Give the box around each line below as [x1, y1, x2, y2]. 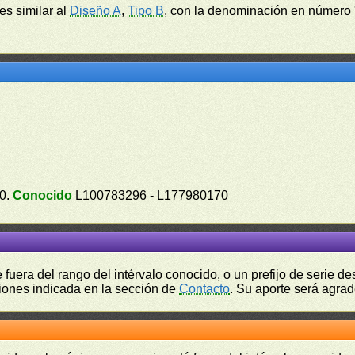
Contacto [179, 282, 231, 296]
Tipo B [128, 4, 165, 17]
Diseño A [70, 4, 122, 17]
